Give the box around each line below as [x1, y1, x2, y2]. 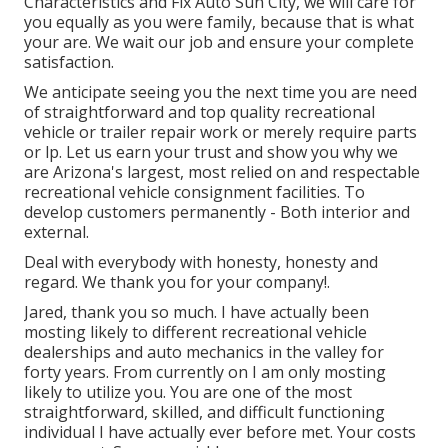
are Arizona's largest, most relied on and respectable [24, 161, 420, 184]
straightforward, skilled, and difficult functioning [24, 401, 385, 424]
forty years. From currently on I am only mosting [24, 361, 386, 384]
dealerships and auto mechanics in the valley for [24, 341, 384, 364]
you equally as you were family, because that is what [24, 11, 414, 34]
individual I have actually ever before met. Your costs [24, 421, 416, 444]
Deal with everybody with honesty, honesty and [24, 251, 378, 274]
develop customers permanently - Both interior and [24, 201, 410, 224]
